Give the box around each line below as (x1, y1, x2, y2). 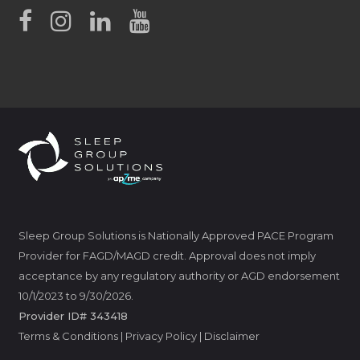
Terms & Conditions (18, 329, 118, 343)
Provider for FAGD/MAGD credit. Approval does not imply (18, 249, 316, 263)
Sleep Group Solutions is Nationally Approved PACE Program (18, 229, 333, 243)
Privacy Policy (125, 329, 197, 343)
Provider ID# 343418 (18, 309, 128, 323)
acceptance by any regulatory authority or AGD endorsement (18, 269, 340, 283)
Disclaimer (203, 329, 260, 343)
